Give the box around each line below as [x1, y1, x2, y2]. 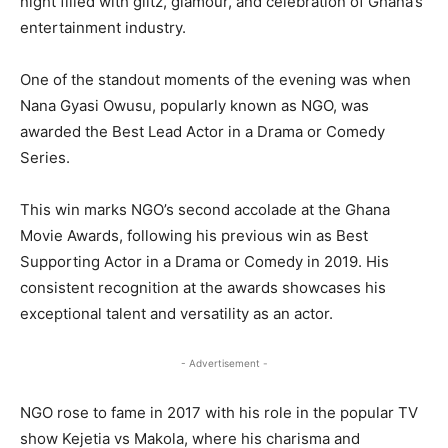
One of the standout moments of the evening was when [20, 69, 411, 89]
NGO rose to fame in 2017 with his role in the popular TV [20, 402, 418, 422]
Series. [20, 147, 70, 167]
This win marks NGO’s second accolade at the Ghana [20, 199, 390, 219]
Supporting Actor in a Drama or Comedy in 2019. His [20, 251, 389, 271]
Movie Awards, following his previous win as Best [20, 225, 368, 245]
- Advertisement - [180, 356, 268, 369]
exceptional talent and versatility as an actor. [20, 303, 333, 323]
